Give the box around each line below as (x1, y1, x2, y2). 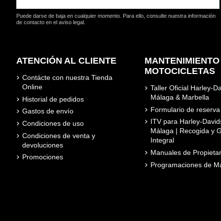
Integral (150, 136, 174, 145)
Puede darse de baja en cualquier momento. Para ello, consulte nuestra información (16, 12, 216, 19)
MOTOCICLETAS (144, 66, 215, 76)
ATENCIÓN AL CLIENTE (16, 55, 116, 66)
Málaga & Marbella (150, 93, 209, 102)
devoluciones (22, 141, 63, 149)
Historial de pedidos (22, 95, 84, 103)
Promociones (22, 153, 63, 161)
